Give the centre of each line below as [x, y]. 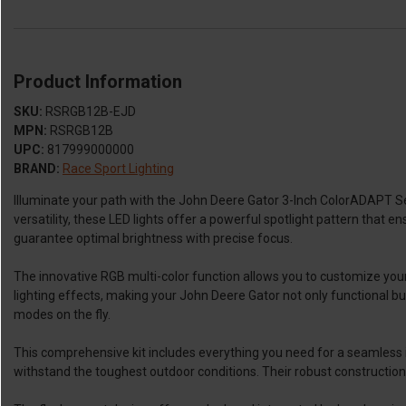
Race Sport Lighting [118, 169]
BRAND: [37, 169]
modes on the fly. [62, 315]
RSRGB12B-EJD [91, 112]
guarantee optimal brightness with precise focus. [153, 239]
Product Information [98, 82]
